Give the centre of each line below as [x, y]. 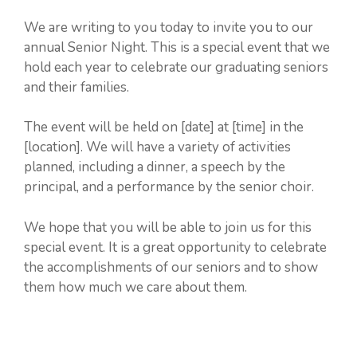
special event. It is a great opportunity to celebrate [175, 247]
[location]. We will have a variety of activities [157, 147]
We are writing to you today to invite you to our [169, 27]
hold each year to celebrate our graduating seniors [176, 67]
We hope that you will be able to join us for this [168, 227]
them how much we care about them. [135, 287]
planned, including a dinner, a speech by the [155, 167]
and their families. [76, 87]
